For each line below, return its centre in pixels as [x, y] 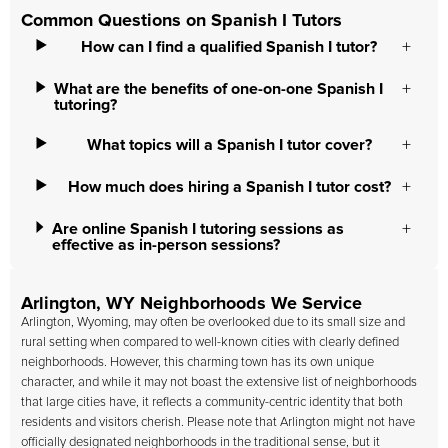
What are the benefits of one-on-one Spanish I [219, 89]
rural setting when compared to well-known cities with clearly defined [210, 342]
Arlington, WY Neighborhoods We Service [191, 304]
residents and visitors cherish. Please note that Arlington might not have [218, 422]
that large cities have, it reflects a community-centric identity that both [212, 402]
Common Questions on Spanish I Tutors [181, 21]
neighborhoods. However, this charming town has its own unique [197, 362]
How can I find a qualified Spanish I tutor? [229, 47]
